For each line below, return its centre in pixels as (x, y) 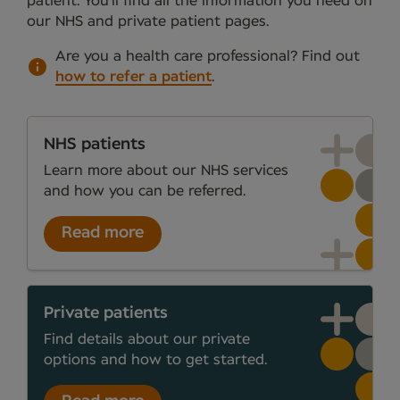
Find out (331, 56)
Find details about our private (147, 339)
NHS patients (95, 144)
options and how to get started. (155, 359)
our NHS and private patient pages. (148, 21)
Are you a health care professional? (179, 56)
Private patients (106, 313)
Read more (103, 233)
